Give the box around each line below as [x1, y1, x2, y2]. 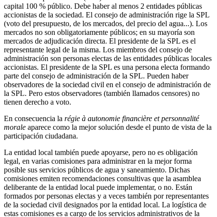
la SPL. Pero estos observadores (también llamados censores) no [4, 89, 200, 97]
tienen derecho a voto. [4, 97, 71, 106]
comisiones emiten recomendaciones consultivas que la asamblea [4, 174, 201, 183]
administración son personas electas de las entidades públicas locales [4, 54, 212, 62]
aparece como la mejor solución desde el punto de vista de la [26, 123, 212, 131]
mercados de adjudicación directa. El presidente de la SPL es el [4, 36, 196, 45]
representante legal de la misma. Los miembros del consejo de [4, 45, 192, 54]
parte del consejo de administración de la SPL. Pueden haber [4, 71, 188, 80]
